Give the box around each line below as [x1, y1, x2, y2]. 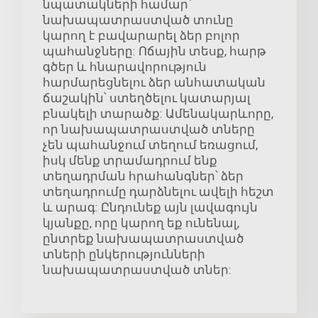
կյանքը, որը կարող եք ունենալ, [43, 216, 239, 231]
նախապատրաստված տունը [43, 13, 234, 28]
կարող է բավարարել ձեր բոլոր [43, 28, 240, 43]
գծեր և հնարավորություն [43, 60, 207, 75]
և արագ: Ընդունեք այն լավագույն [43, 200, 258, 215]
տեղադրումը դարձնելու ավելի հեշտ [43, 185, 274, 199]
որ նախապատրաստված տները [43, 122, 255, 137]
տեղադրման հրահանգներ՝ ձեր [43, 169, 243, 184]
